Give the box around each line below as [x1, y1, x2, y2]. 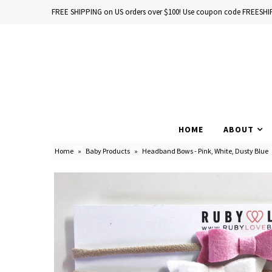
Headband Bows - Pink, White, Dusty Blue [141, 146, 268, 155]
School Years [6, 137, 48, 147]
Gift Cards [6, 182, 38, 192]
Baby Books [6, 114, 45, 124]
